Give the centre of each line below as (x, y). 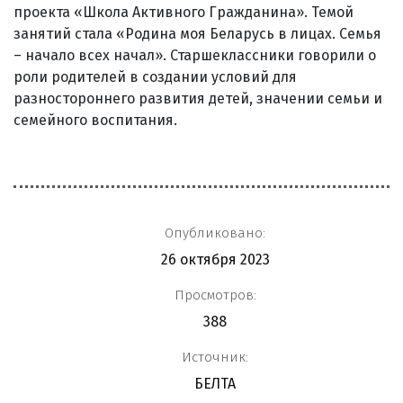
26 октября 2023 (215, 259)
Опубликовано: (215, 233)
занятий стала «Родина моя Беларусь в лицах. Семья (197, 33)
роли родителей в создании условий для (155, 76)
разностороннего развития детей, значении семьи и (198, 98)
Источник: (215, 357)
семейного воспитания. (95, 120)
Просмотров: (215, 295)
